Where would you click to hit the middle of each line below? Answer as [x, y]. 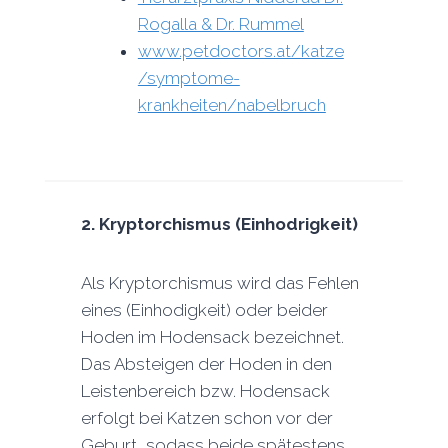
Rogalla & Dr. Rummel [220, 24]
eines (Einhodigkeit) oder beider [204, 310]
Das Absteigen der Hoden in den [206, 364]
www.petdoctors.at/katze [240, 51]
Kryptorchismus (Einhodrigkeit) [228, 224]
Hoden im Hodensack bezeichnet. [212, 337]
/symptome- [188, 78]
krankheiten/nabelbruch [231, 105]
